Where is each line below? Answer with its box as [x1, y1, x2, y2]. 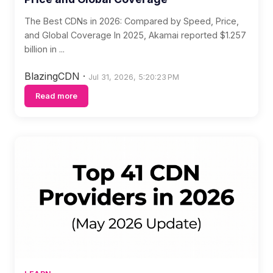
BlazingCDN [24, 70, 83, 82]
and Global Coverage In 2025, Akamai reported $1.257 [24, 30, 246, 40]
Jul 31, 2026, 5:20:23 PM [88, 73, 179, 82]
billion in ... [24, 44, 65, 54]
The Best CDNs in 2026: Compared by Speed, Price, [24, 16, 239, 26]
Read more [35, 91, 77, 101]
